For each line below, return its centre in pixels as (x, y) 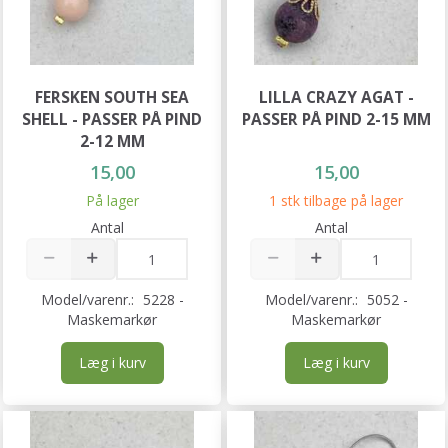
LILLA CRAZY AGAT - (336, 97)
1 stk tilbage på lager (336, 200)
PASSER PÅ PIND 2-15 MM (336, 119)
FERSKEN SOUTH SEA (112, 97)
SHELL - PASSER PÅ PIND (112, 119)
